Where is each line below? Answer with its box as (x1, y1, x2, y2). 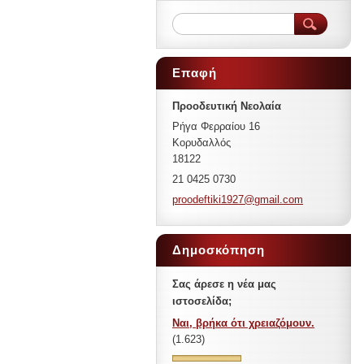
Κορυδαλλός (172, 136, 231, 149)
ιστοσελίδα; (172, 295, 232, 307)
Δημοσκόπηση (172, 243, 265, 257)
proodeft (172, 193, 210, 206)
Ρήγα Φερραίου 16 (172, 120, 260, 132)
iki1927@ (210, 193, 254, 206)
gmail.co (254, 193, 294, 206)
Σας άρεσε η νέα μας (172, 278, 276, 290)
